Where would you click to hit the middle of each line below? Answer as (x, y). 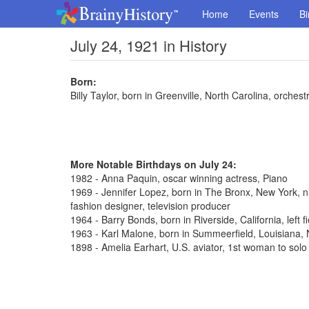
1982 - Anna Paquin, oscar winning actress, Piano (179, 178)
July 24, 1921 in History (149, 45)
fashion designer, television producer (150, 206)
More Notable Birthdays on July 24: (153, 164)
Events (264, 14)
